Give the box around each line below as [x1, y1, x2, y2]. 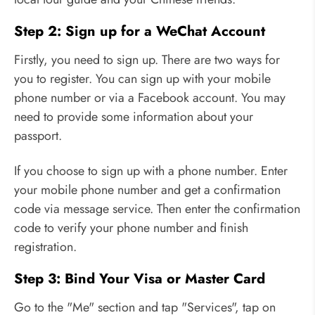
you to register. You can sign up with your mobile [14, 70, 271, 89]
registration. [14, 237, 77, 256]
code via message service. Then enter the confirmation [14, 199, 300, 218]
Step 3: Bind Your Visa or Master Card [14, 268, 265, 289]
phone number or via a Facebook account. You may [14, 89, 285, 108]
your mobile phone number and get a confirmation [14, 180, 281, 199]
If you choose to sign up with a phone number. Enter [14, 161, 288, 180]
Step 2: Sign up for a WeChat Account [14, 21, 265, 42]
